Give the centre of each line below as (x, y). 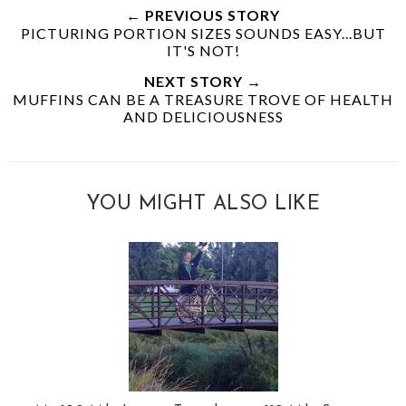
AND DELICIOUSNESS (203, 116)
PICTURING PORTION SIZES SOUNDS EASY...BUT (203, 33)
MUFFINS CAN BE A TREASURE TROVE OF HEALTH (203, 99)
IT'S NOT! (203, 50)
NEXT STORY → (203, 81)
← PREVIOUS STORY (203, 14)
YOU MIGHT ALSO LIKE (203, 204)
